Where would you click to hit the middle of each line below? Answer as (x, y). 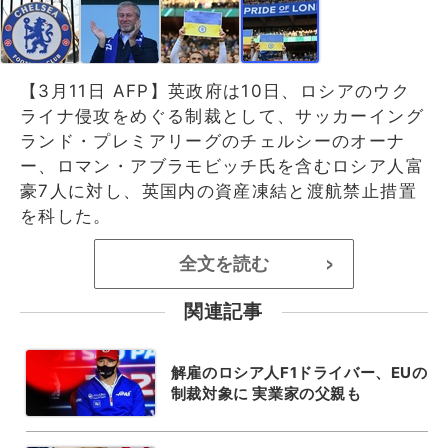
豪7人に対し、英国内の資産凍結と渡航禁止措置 (218, 190)
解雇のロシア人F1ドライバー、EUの (299, 372)
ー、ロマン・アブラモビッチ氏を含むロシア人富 (222, 165)
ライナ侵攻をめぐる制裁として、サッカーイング (222, 115)
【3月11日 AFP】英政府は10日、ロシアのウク (215, 90)
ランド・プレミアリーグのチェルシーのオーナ (213, 140)
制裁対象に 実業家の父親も (266, 393)
